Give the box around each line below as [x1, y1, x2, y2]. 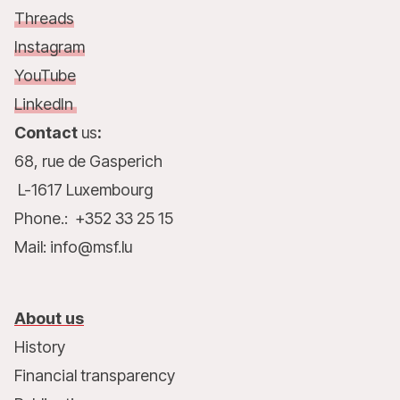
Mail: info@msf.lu [14, 237, 132, 256]
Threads [14, 9, 74, 28]
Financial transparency [14, 366, 175, 385]
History [14, 337, 65, 356]
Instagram [14, 37, 85, 56]
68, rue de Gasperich [14, 152, 162, 171]
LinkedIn [14, 95, 77, 113]
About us [14, 309, 84, 328]
